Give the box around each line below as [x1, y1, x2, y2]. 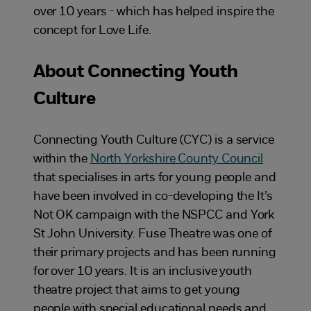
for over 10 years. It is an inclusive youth [33, 264, 252, 278]
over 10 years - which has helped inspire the [33, 5, 274, 19]
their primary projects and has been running [33, 246, 276, 260]
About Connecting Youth [33, 62, 238, 82]
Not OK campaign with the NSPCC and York [33, 208, 275, 222]
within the [33, 152, 90, 166]
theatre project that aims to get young [33, 283, 241, 297]
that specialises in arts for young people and [33, 171, 276, 185]
